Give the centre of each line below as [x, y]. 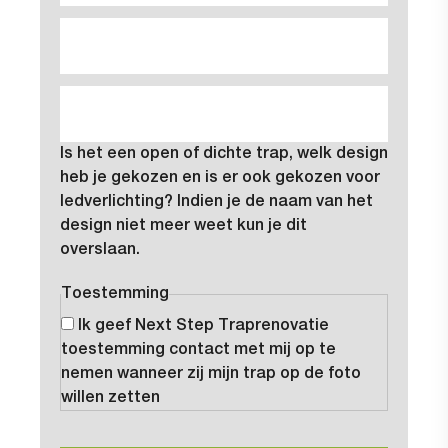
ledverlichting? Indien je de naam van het [216, 202]
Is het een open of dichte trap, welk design [224, 154]
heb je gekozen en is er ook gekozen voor [220, 178]
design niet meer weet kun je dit [183, 226]
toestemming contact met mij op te [198, 350]
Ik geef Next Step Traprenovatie [203, 326]
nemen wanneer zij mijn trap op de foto [211, 374]
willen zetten [110, 398]
